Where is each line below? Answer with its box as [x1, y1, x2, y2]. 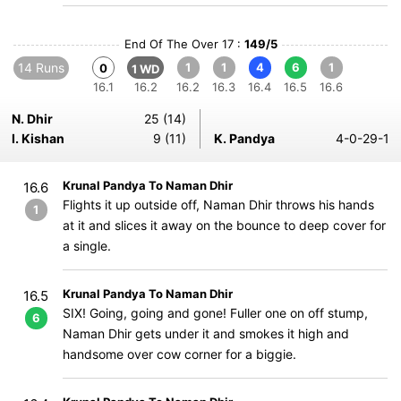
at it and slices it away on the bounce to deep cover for [63, 218, 386, 233]
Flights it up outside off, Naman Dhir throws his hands [63, 197, 374, 212]
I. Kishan [12, 131, 64, 146]
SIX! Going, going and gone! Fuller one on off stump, [63, 305, 368, 320]
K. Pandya [214, 131, 275, 146]
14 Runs [18, 60, 64, 75]
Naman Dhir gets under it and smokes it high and [63, 326, 349, 341]
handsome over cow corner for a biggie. [63, 346, 296, 362]
